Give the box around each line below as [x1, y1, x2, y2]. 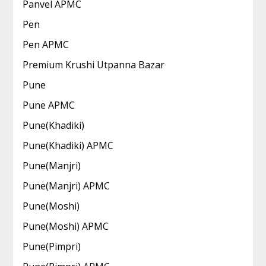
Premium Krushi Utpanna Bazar [23, 58, 164, 71]
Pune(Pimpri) [23, 240, 81, 253]
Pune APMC [23, 99, 75, 112]
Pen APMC [23, 38, 69, 51]
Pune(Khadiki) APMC [23, 139, 113, 152]
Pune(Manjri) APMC [23, 179, 110, 192]
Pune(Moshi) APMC [23, 220, 109, 233]
